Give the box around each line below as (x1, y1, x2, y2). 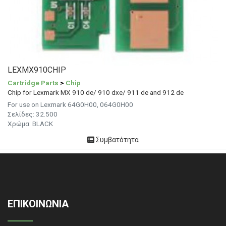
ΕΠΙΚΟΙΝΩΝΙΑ (8, 198, 69, 210)
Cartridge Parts (8, 79, 59, 87)
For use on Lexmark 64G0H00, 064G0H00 (8, 100, 133, 109)
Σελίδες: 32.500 (8, 110, 58, 119)
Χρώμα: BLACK (8, 120, 53, 128)
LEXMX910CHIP (8, 65, 66, 75)
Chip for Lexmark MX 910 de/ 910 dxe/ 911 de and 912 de (8, 88, 184, 97)
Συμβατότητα (94, 136, 139, 144)
